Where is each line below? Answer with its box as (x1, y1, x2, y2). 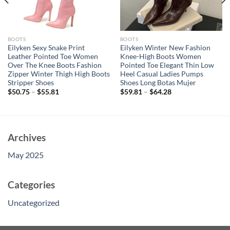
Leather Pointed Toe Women (7, 52, 98, 61)
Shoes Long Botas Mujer (120, 78, 196, 87)
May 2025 (8, 150, 44, 160)
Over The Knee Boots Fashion (7, 61, 102, 69)
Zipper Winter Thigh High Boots (7, 69, 110, 78)
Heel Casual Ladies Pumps (120, 69, 203, 78)
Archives (8, 131, 46, 143)
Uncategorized (8, 197, 60, 207)
